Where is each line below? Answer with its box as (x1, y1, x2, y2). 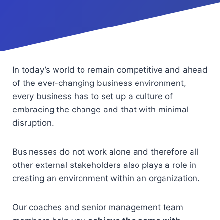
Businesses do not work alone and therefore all (12, 147, 198, 157)
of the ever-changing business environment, (12, 78, 186, 88)
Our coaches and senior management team (12, 202, 183, 212)
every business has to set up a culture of (12, 91, 173, 101)
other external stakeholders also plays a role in (12, 160, 196, 170)
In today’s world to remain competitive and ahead (12, 65, 208, 75)
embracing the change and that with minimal (12, 105, 189, 114)
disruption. (12, 118, 54, 128)
